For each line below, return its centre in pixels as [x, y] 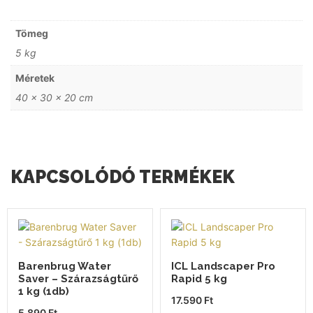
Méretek [35, 78]
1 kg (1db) [44, 291]
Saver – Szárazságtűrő [78, 278]
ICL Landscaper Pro [223, 266]
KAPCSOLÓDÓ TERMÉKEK [123, 176]
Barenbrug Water [65, 266]
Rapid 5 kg [199, 278]
